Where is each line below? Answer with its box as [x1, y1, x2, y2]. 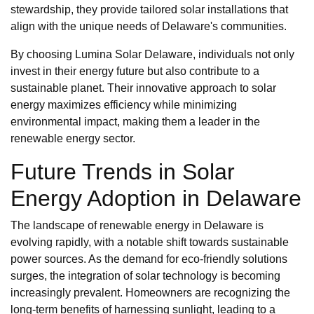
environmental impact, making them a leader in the [11, 116, 260, 128]
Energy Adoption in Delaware [11, 186, 301, 212]
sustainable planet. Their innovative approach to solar [11, 82, 276, 95]
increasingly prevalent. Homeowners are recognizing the [11, 287, 290, 299]
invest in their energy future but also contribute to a [11, 65, 259, 78]
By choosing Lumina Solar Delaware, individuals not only [11, 48, 294, 61]
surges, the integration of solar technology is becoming [11, 270, 280, 282]
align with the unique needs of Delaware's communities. [11, 20, 287, 33]
